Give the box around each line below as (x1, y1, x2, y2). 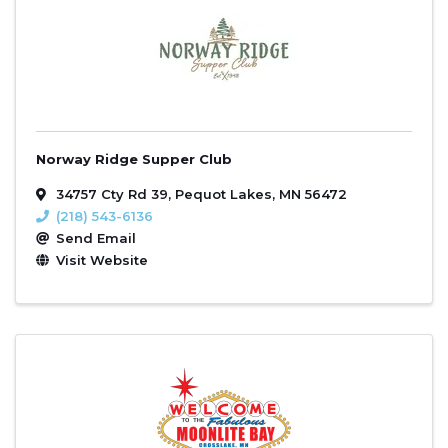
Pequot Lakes (175, 185, 272, 202)
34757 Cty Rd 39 (56, 185, 168, 202)
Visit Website (56, 251, 148, 268)
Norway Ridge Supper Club (36, 150, 232, 167)
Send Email (56, 229, 136, 246)
